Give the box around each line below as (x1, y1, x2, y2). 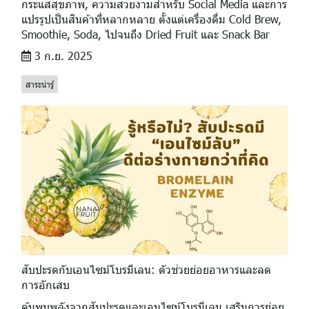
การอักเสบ (21, 277, 70, 292)
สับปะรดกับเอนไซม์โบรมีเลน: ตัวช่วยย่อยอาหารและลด (21, 261, 271, 277)
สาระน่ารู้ (26, 78, 54, 90)
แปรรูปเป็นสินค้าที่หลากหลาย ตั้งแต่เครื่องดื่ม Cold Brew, (21, 11, 281, 26)
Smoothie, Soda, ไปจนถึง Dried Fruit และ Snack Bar (21, 26, 270, 41)
